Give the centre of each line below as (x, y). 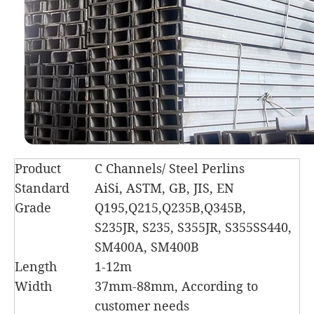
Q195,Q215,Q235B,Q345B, (174, 208)
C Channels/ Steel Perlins (170, 169)
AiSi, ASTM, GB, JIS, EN (164, 188)
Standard (42, 188)
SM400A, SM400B (149, 247)
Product (40, 169)
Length (36, 267)
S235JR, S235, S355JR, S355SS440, (193, 227)
